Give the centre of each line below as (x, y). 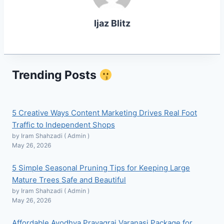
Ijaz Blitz (112, 23)
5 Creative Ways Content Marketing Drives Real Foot (104, 112)
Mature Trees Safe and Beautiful (69, 179)
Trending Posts (55, 75)
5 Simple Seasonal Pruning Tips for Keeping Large (101, 167)
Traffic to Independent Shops (63, 124)
